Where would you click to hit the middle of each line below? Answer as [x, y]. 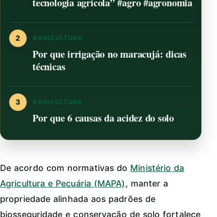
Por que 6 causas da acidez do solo [103, 118]
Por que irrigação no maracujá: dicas [109, 54]
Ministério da [157, 168]
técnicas [49, 67]
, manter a [147, 183]
